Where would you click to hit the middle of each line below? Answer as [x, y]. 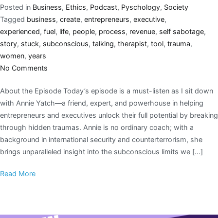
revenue [142, 32]
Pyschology [141, 7]
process [112, 32]
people [84, 32]
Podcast [104, 7]
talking [103, 44]
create [70, 19]
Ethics [76, 7]
